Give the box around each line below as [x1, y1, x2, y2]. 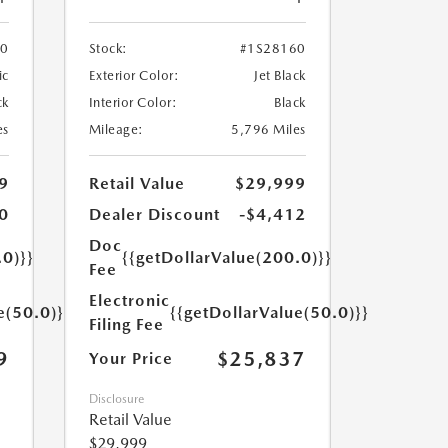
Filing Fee [88, 314, 164, 334]
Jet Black [254, 67, 306, 83]
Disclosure [88, 391, 144, 406]
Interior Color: [88, 94, 177, 110]
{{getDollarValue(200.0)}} [121, 247, 332, 267]
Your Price [88, 348, 173, 368]
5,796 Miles [231, 121, 306, 137]
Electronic [88, 290, 170, 310]
